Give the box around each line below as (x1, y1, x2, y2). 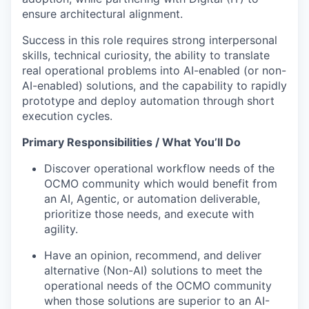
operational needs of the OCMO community (44, 279, 272, 293)
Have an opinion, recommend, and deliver (44, 248, 261, 263)
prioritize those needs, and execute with (44, 207, 254, 221)
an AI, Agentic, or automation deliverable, (44, 192, 260, 206)
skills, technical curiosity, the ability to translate (22, 48, 270, 63)
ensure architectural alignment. (22, 7, 183, 21)
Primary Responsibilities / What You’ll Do (22, 135, 241, 150)
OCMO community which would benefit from (44, 177, 277, 191)
